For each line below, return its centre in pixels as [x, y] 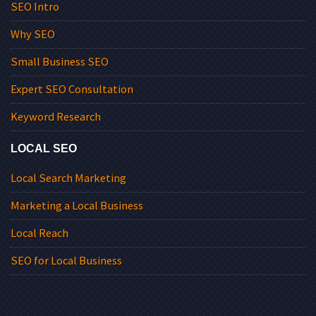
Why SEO [33, 35]
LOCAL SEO [44, 148]
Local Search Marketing [68, 178]
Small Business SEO [60, 62]
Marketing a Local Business [77, 206]
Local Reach [39, 233]
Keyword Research [56, 117]
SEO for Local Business [66, 261]
